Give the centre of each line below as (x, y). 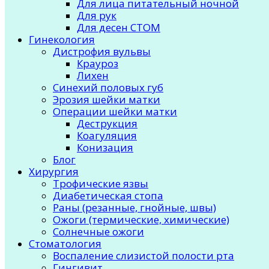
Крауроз (98, 64)
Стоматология (65, 244)
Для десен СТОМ (119, 28)
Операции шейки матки (115, 112)
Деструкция (107, 124)
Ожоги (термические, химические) (141, 220)
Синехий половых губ (108, 88)
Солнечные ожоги (98, 232)
